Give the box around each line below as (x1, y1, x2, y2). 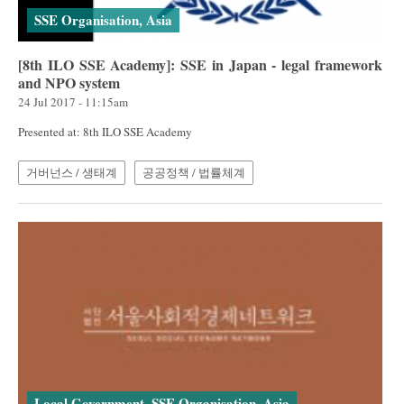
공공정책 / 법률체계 (142, 163, 245, 180)
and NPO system (18, 71, 120, 93)
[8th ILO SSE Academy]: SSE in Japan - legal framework (18, 53, 382, 75)
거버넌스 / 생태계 (26, 163, 117, 180)
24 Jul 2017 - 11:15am (18, 93, 128, 110)
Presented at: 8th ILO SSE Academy (18, 123, 192, 140)
